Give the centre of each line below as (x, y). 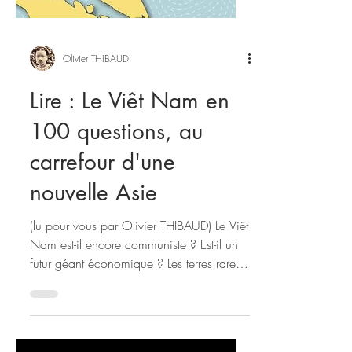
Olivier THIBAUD (96, 215)
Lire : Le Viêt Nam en (130, 258)
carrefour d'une (103, 319)
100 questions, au (116, 288)
